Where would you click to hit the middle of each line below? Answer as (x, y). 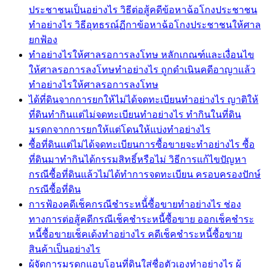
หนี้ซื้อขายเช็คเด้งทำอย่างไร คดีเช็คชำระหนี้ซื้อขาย (135, 234)
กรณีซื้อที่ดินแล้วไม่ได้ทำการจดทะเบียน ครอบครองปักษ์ (145, 174)
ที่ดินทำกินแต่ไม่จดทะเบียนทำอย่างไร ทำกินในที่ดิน (135, 114)
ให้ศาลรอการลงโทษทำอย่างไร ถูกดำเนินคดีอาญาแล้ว (142, 69)
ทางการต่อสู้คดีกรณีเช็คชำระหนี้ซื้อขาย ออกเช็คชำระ (141, 219)
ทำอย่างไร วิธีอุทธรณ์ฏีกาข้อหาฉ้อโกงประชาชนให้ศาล (145, 25)
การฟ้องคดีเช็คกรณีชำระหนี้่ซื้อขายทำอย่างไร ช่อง (135, 204)
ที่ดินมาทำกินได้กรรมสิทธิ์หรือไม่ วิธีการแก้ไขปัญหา (138, 159)
